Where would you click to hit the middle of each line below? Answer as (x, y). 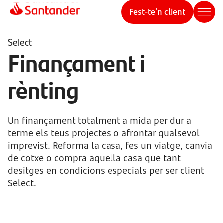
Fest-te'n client (157, 12)
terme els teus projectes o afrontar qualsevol (104, 133)
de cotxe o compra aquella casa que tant (94, 158)
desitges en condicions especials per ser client (106, 170)
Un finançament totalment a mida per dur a (100, 120)
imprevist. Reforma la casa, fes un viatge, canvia (110, 145)
